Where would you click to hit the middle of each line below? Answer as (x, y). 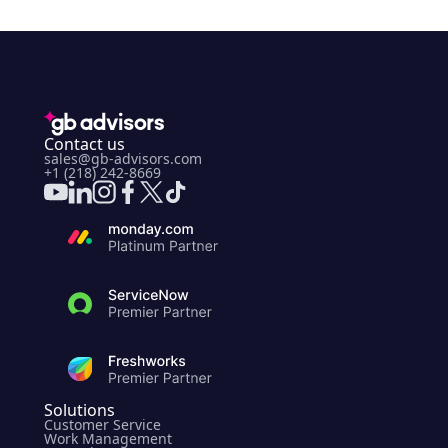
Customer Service (102, 425)
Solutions (79, 410)
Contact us (84, 144)
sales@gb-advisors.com (123, 159)
